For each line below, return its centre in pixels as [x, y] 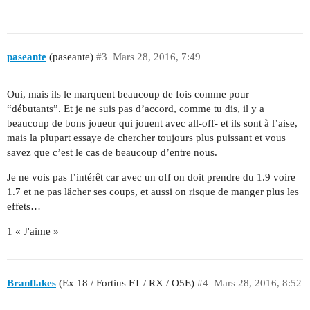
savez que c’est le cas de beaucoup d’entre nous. [112, 153]
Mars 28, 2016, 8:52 [257, 283]
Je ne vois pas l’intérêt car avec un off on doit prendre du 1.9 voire [151, 177]
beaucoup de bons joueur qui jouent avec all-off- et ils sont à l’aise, [152, 124]
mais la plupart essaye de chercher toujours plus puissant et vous [146, 138]
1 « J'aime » [33, 231]
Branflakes [31, 283]
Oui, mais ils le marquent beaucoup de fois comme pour [128, 94]
